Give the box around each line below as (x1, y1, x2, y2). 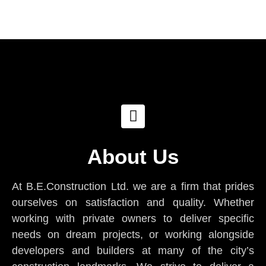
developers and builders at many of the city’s (12, 244, 254, 256)
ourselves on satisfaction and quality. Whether (12, 196, 254, 208)
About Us (87, 144, 179, 168)
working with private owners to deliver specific (12, 212, 254, 224)
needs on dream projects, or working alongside (12, 228, 254, 240)
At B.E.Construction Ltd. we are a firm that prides (12, 180, 254, 192)
